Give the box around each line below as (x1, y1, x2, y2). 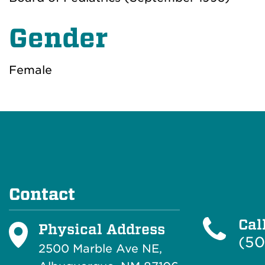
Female (9, 63, 52, 77)
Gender (9, 22, 108, 54)
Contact (9, 184, 75, 204)
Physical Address (38, 219, 165, 238)
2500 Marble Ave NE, (38, 241, 162, 256)
